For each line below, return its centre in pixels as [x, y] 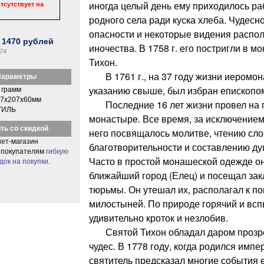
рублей [37, 41]
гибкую [57, 151]
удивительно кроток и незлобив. [158, 217]
